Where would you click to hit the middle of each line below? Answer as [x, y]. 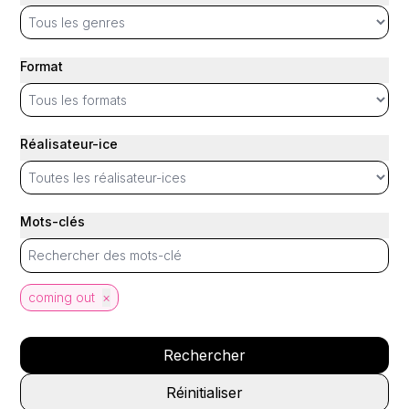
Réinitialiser [204, 393]
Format [42, 66]
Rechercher [204, 355]
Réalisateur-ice [69, 144]
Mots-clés [53, 221]
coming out [62, 297]
